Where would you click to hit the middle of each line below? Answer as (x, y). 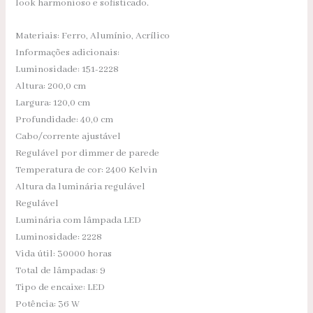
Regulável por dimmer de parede (88, 154)
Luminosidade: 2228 (59, 238)
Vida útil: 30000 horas (64, 254)
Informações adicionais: (68, 53)
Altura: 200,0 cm (51, 87)
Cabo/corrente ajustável (68, 137)
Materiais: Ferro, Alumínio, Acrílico (93, 36)
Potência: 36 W (48, 305)
